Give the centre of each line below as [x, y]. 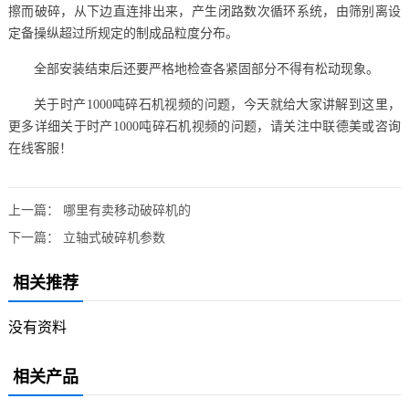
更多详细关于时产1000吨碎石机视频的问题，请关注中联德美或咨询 [204, 126]
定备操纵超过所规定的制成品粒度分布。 [123, 33]
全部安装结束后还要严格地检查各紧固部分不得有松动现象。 [206, 68]
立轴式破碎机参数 [114, 237]
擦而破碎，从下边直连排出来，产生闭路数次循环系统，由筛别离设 [204, 11]
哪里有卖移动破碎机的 [126, 210]
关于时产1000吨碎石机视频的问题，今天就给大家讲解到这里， [217, 104]
